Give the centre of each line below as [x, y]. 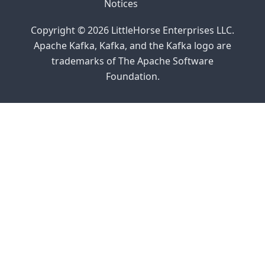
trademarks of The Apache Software [132, 61]
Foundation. [132, 77]
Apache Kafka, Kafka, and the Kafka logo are [132, 46]
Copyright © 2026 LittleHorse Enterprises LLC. [132, 30]
